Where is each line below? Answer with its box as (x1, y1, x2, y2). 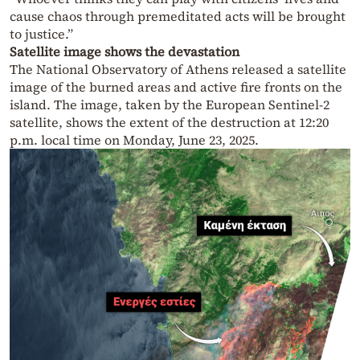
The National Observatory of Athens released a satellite (10, 60, 346, 79)
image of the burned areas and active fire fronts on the (10, 78, 342, 96)
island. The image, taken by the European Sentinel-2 (10, 96, 329, 114)
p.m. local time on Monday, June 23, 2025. (10, 131, 259, 149)
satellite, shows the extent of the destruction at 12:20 (10, 113, 329, 132)
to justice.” (10, 25, 73, 43)
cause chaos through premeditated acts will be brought (10, 7, 346, 26)
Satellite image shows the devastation (10, 43, 239, 61)
